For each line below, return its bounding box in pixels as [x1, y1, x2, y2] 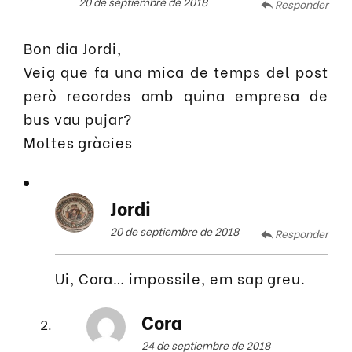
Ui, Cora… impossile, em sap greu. [55, 266, 306, 288]
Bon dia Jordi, [24, 36, 122, 58]
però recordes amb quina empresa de [24, 83, 328, 105]
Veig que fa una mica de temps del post [24, 60, 328, 82]
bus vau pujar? [24, 107, 132, 129]
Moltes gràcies [24, 130, 133, 152]
